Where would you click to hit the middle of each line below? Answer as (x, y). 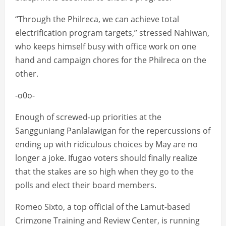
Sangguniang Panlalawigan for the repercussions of (113, 131)
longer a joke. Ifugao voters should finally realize (106, 158)
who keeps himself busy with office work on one (106, 47)
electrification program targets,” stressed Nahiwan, (112, 33)
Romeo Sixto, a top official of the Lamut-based (103, 207)
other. (27, 74)
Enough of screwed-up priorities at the (88, 117)
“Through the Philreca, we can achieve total (97, 19)
